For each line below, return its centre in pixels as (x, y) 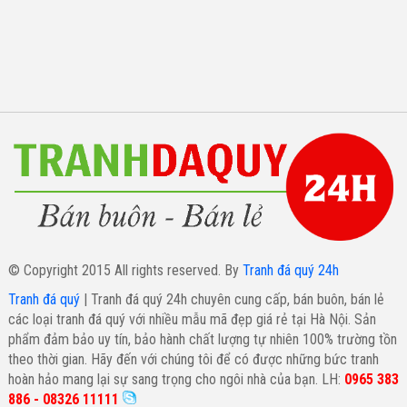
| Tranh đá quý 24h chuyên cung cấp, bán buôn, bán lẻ (233, 299)
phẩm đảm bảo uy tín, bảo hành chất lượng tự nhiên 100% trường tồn (202, 339)
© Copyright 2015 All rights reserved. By (125, 270)
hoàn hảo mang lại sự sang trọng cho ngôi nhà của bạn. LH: (176, 379)
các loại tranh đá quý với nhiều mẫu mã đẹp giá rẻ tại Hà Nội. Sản (192, 319)
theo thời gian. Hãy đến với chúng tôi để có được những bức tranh (193, 359)
